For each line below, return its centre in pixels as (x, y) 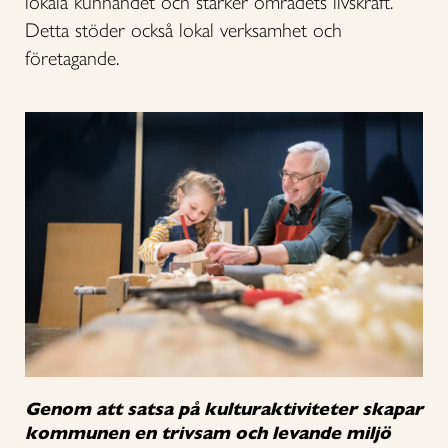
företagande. (75, 57)
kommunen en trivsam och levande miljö (208, 432)
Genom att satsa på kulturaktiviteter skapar (224, 408)
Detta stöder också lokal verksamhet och (183, 29)
